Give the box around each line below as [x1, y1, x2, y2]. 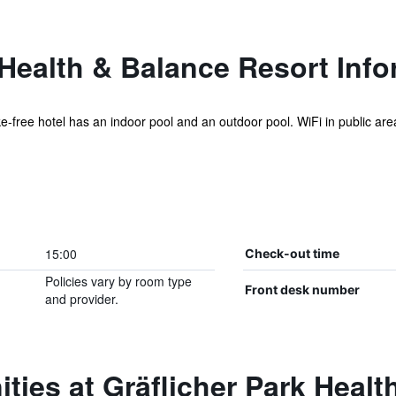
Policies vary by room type [44, 272, 192, 290]
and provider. [44, 290, 118, 308]
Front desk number [244, 282, 360, 297]
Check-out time [244, 246, 339, 261]
